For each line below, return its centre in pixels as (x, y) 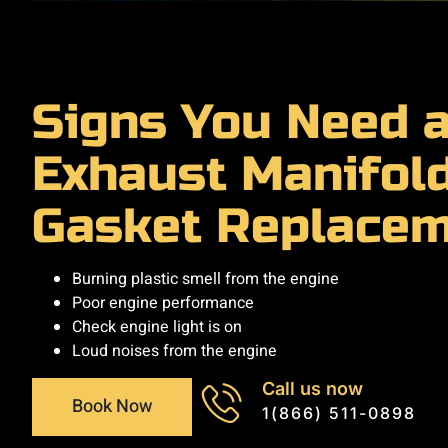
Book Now (112, 406)
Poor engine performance (163, 303)
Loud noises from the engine (174, 351)
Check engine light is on (157, 327)
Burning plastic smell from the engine (205, 279)
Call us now (312, 388)
